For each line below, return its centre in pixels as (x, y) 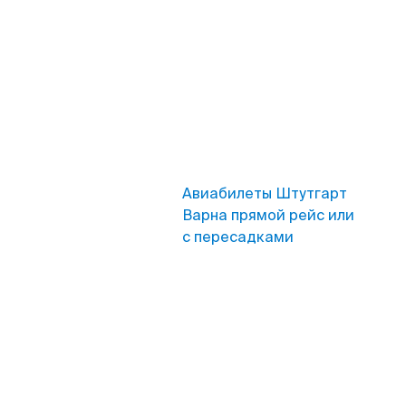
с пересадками (238, 237)
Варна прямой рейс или (268, 215)
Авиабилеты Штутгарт (265, 193)
